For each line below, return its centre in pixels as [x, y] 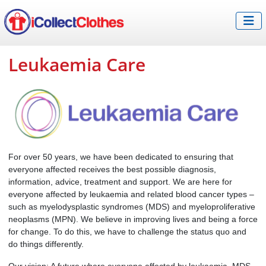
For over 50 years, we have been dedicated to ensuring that [121, 157]
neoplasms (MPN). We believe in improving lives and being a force [133, 219]
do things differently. [46, 244]
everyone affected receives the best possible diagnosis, [112, 170]
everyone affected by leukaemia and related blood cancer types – [131, 194]
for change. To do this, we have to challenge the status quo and [127, 232]
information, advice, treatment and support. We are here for [120, 182]
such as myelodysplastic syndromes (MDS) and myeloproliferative [132, 207]
